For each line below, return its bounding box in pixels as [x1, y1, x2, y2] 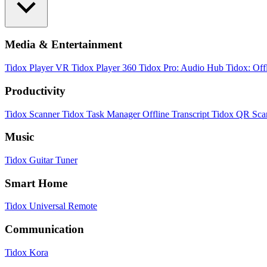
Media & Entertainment [5, 38, 122, 51]
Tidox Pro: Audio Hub [139, 63, 226, 73]
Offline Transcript [142, 108, 212, 119]
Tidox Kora [5, 247, 48, 257]
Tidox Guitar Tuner [5, 154, 77, 165]
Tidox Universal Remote [5, 201, 97, 212]
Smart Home [5, 176, 67, 190]
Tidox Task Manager [62, 108, 142, 119]
